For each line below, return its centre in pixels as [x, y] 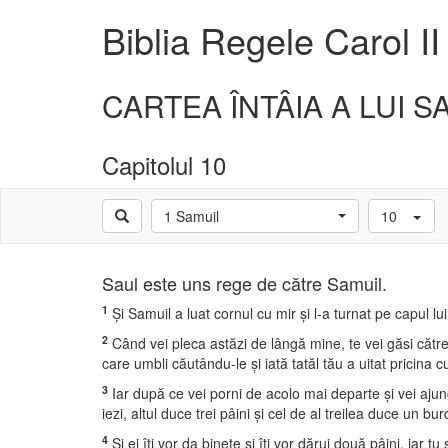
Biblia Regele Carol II [271, 39]
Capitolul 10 [164, 164]
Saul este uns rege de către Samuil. [244, 283]
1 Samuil [191, 216]
